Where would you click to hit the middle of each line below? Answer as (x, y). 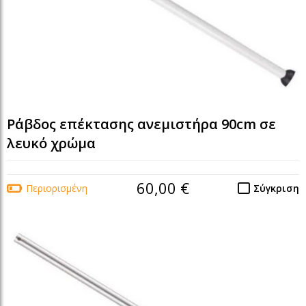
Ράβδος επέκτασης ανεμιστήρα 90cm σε (141, 124)
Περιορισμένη (57, 189)
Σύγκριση (276, 189)
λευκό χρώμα (51, 143)
